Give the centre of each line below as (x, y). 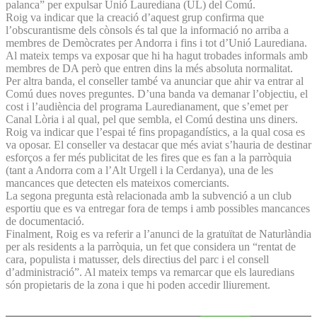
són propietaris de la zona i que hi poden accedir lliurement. (138, 284)
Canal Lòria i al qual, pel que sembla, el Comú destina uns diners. (152, 119)
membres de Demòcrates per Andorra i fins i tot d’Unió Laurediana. (156, 42)
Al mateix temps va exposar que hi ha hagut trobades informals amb (157, 55)
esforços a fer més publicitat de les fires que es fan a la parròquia (149, 157)
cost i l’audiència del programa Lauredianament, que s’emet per (147, 106)
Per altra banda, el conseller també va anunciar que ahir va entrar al (155, 81)
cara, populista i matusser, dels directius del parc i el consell (137, 259)
